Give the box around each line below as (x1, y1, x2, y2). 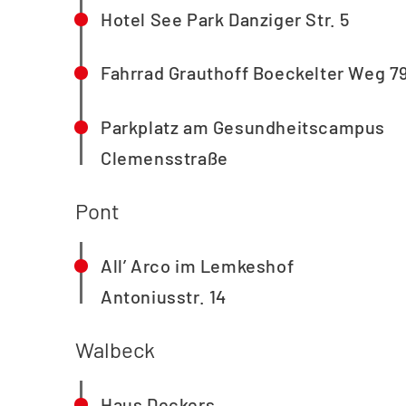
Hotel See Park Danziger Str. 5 (101, 7, 350, 30)
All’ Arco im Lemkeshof (101, 254, 295, 276)
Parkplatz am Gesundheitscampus (101, 115, 386, 138)
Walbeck (75, 336, 155, 363)
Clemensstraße (101, 146, 228, 169)
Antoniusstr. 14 (101, 285, 227, 307)
